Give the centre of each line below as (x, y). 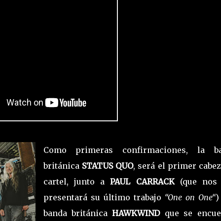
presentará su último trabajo (104, 197)
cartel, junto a (77, 181)
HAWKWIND (138, 213)
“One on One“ (190, 197)
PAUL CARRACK (142, 181)
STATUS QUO (106, 166)
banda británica (78, 213)
